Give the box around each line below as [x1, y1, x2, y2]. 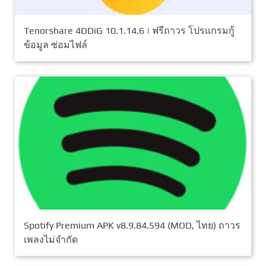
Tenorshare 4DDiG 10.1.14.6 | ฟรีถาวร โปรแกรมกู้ [24, 25, 235, 37]
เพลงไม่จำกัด [24, 233, 78, 245]
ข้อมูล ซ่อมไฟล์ [24, 39, 87, 51]
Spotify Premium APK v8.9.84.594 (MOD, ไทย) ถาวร [24, 219, 240, 231]
